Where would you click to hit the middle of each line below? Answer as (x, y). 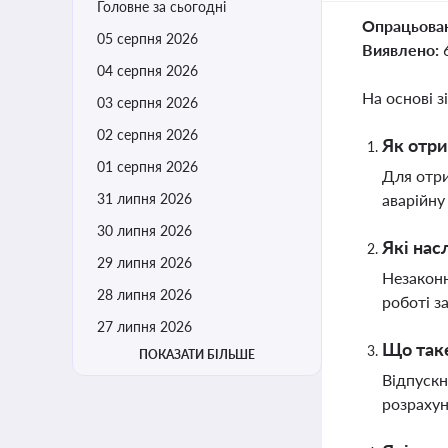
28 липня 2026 (144, 294)
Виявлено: (402, 49)
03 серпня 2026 (147, 102)
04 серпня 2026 (147, 70)
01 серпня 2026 (147, 166)
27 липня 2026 (144, 326)
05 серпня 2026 (147, 38)
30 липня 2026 (144, 230)
